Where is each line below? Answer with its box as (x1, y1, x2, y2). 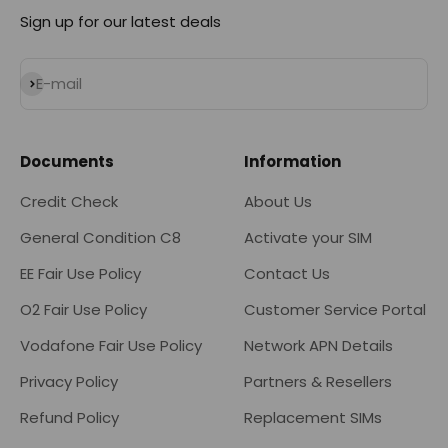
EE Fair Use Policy (20, 263, 141, 285)
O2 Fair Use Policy (20, 299, 147, 321)
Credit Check (20, 191, 118, 213)
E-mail (36, 73, 82, 95)
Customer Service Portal (244, 299, 426, 321)
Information (244, 151, 341, 173)
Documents (20, 151, 114, 173)
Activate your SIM (244, 227, 372, 249)
